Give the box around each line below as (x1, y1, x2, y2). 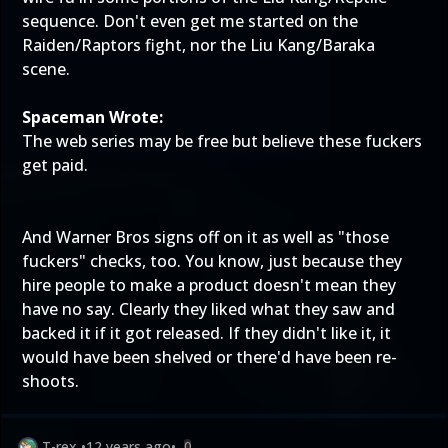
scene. (22, 58, 70, 80)
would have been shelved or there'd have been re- (22, 346, 397, 368)
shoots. (22, 370, 79, 392)
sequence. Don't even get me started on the (22, 10, 358, 32)
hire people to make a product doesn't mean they (22, 274, 396, 296)
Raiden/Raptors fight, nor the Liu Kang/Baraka (22, 34, 375, 56)
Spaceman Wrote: (22, 106, 163, 128)
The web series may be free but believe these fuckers (22, 130, 422, 152)
